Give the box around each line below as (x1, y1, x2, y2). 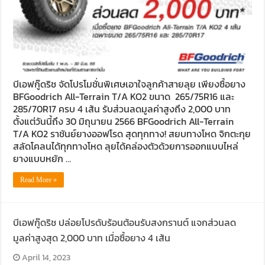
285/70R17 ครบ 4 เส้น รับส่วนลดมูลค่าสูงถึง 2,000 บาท (13, 101, 231, 116)
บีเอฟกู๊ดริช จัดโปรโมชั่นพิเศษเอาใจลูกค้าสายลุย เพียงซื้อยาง (13, 76, 246, 91)
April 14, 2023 (22, 251, 71, 263)
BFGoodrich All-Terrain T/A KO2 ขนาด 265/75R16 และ (13, 89, 235, 104)
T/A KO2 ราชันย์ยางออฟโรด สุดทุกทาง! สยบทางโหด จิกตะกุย (13, 126, 251, 141)
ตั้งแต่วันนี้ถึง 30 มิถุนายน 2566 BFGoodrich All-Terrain (13, 114, 234, 128)
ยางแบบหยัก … (13, 151, 72, 166)
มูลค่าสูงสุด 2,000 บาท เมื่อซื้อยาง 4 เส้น (13, 230, 171, 245)
